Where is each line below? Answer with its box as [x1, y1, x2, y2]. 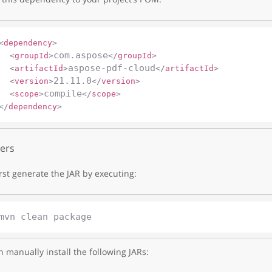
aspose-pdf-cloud [68, 62, 155, 73]
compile [44, 87, 82, 99]
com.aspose [53, 49, 108, 61]
